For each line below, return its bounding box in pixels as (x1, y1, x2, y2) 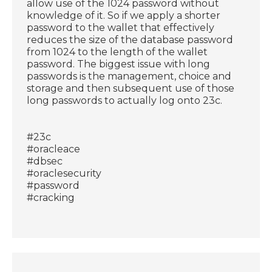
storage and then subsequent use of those (27, 82, 235, 94)
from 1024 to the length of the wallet (27, 46, 208, 58)
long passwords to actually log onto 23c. (27, 94, 223, 106)
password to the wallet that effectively (27, 21, 215, 33)
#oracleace (27, 143, 81, 155)
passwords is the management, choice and (27, 70, 232, 82)
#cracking (27, 191, 75, 203)
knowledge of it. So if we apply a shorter (27, 9, 221, 21)
